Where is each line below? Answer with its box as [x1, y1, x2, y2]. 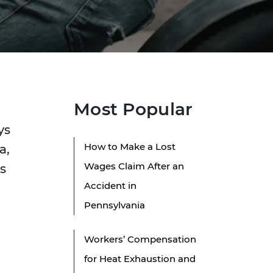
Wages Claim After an [84, 160, 184, 172]
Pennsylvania [84, 199, 145, 211]
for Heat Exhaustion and [84, 253, 196, 265]
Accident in [84, 180, 136, 192]
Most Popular [74, 99, 193, 120]
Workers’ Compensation [84, 233, 196, 246]
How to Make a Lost [84, 141, 175, 153]
